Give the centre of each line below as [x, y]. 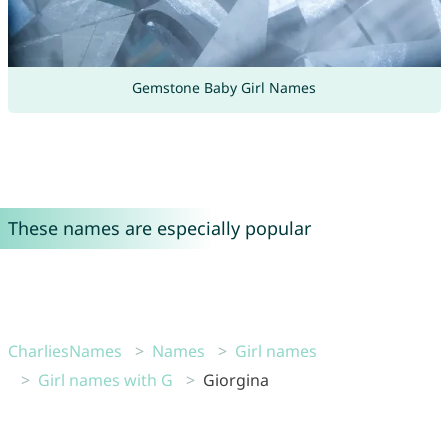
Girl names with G [105, 380]
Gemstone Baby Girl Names [224, 88]
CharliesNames [64, 351]
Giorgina [235, 380]
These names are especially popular [159, 228]
